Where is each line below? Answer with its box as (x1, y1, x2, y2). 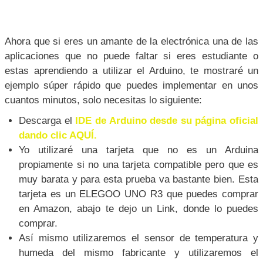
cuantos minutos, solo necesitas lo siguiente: (5, 94, 202, 106)
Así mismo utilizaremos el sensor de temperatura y (19, 232, 258, 244)
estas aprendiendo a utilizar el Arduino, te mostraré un (5, 65, 258, 76)
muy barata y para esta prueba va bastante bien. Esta (19, 173, 258, 185)
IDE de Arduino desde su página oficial (75, 114, 258, 126)
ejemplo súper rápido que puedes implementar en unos (5, 79, 258, 91)
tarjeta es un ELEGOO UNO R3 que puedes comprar (19, 188, 258, 200)
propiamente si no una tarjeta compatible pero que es (19, 159, 258, 170)
